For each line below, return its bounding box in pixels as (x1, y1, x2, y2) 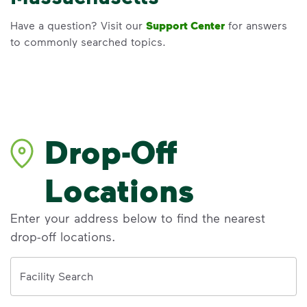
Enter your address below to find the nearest (10, 210, 265, 225)
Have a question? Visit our (10, 18, 146, 32)
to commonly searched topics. (10, 34, 166, 48)
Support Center (146, 18, 225, 32)
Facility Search (20, 269, 93, 282)
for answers (225, 18, 287, 32)
